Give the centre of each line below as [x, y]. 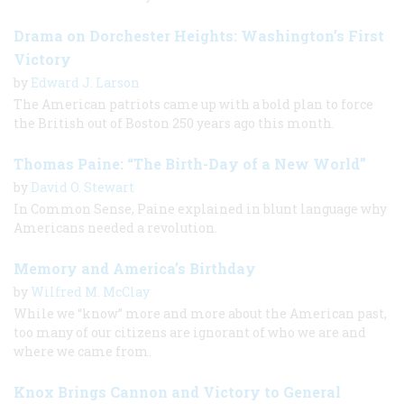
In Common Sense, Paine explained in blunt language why [200, 209]
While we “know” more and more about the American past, [200, 314]
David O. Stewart [83, 188]
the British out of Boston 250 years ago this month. [174, 124]
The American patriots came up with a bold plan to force [193, 105]
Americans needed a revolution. [115, 228]
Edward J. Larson [85, 83]
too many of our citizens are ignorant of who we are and [190, 333]
